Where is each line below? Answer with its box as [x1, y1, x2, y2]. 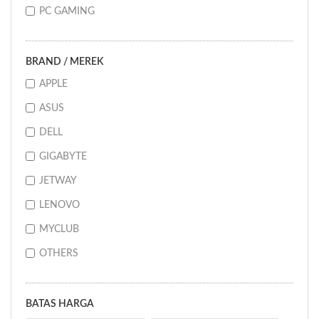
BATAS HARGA [26, 298, 94, 309]
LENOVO [39, 199, 80, 210]
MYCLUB [39, 224, 79, 234]
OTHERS [39, 248, 78, 258]
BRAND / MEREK [26, 56, 103, 67]
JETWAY [39, 175, 77, 186]
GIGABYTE [39, 151, 87, 162]
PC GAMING [39, 6, 95, 16]
